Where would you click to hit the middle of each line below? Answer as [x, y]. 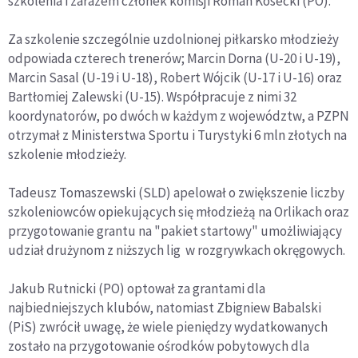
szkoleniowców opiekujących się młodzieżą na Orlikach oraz [179, 212]
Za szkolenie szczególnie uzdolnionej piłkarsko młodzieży [173, 40]
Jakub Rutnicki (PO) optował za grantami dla [137, 289]
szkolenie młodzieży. [67, 155]
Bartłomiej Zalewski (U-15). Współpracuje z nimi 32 [152, 97]
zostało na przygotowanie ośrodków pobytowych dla [159, 346]
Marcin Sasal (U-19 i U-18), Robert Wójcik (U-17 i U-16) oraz [175, 78]
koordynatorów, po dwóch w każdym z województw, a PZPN [179, 116]
